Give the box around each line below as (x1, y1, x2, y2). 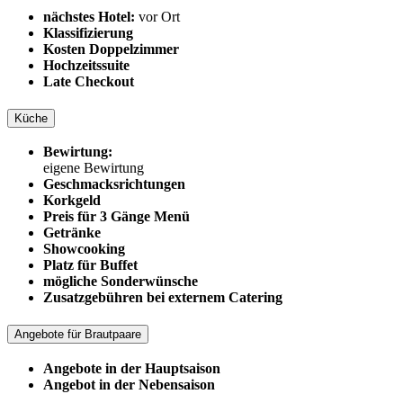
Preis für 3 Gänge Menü (43, 209, 190, 225)
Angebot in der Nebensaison (43, 376, 215, 392)
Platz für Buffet (43, 257, 138, 273)
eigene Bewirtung (43, 160, 144, 176)
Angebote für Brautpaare (14, 327, 141, 342)
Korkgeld (43, 193, 101, 209)
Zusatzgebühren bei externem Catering (43, 290, 282, 306)
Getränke (43, 225, 101, 241)
